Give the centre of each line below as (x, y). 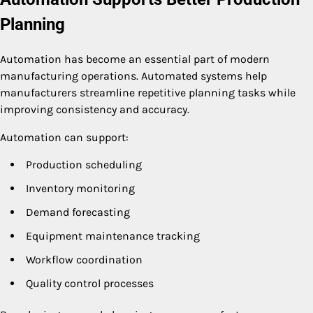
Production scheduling (84, 164)
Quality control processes (90, 283)
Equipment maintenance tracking (113, 235)
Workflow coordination (84, 259)
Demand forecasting (78, 212)
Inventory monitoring (80, 188)
